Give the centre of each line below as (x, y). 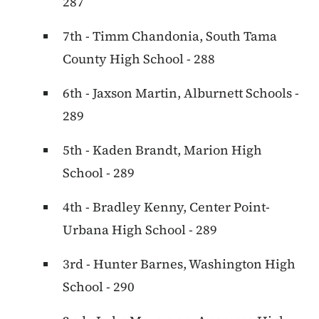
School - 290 (99, 287)
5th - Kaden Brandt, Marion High (162, 150)
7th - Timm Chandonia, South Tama (170, 36)
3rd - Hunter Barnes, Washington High (179, 264)
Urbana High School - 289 (140, 230)
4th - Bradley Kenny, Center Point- (166, 207)
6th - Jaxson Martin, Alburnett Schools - (181, 93)
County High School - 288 (139, 59)
